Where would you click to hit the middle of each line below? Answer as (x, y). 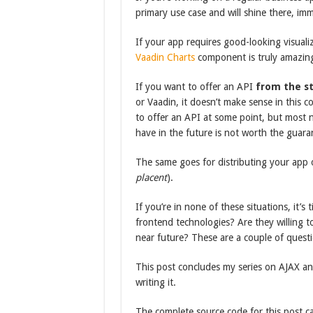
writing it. (155, 282)
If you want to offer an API (195, 87)
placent (151, 177)
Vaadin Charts (165, 57)
